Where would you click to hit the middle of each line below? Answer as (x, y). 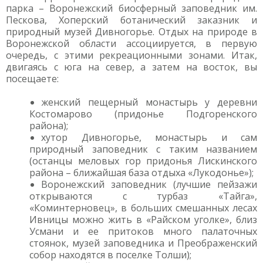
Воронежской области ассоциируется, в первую (131, 43)
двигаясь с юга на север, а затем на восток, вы (131, 67)
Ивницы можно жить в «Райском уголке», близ (143, 220)
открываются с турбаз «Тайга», (143, 196)
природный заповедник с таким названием (143, 149)
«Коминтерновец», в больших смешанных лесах (143, 208)
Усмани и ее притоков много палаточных (143, 231)
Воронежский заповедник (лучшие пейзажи (149, 184)
